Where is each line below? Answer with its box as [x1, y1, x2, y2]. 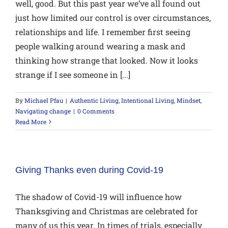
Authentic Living [70, 96, 119, 105]
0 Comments [77, 107, 115, 116]
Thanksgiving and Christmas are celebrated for [15, 206, 198, 217]
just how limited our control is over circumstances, [15, 12, 211, 23]
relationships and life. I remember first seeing [15, 26, 190, 38]
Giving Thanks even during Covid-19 [15, 165, 163, 176]
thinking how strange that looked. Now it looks [15, 55, 198, 66]
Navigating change [15, 107, 71, 116]
